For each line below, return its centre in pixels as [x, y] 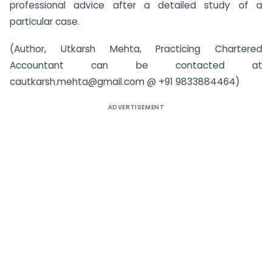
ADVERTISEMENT [136, 107]
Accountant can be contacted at [136, 65]
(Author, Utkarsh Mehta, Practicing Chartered [136, 49]
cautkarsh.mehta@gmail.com [77, 81]
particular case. [45, 21]
